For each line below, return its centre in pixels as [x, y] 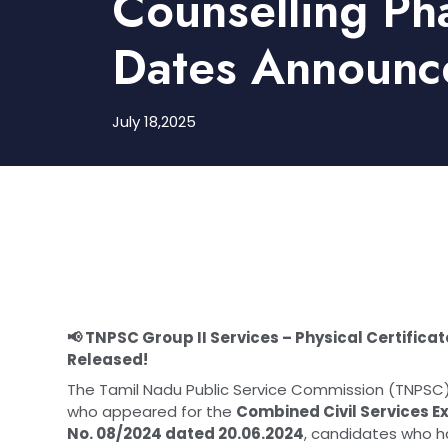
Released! [107, 359]
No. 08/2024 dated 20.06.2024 [185, 433]
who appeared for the [151, 411]
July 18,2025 [154, 121]
